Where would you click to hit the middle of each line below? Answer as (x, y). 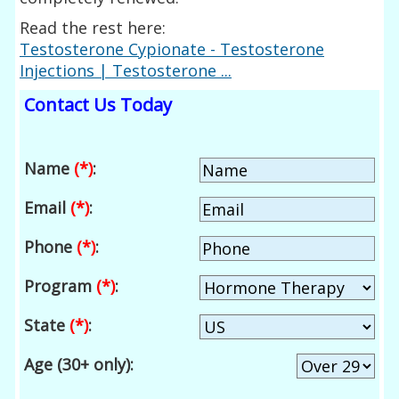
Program (61, 286)
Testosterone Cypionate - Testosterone (172, 49)
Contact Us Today (98, 104)
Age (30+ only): (79, 365)
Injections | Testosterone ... (126, 70)
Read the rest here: (93, 27)
